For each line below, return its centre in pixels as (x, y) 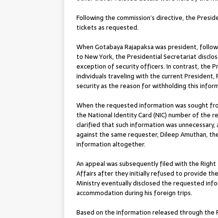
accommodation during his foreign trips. (134, 193)
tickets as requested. (108, 27)
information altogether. (111, 144)
